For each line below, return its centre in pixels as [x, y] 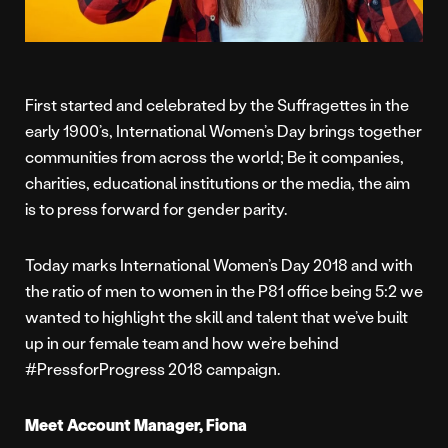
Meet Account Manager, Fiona [136, 425]
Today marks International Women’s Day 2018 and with [219, 265]
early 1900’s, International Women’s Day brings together [223, 131]
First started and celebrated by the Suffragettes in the [217, 105]
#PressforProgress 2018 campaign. [152, 369]
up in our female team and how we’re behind [182, 343]
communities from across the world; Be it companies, [214, 157]
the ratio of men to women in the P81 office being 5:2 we [224, 291]
